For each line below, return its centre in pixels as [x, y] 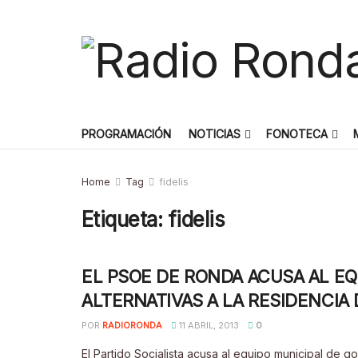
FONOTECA [297, 134]
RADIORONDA [132, 325]
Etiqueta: [125, 219]
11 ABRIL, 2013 [208, 325]
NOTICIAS [215, 134]
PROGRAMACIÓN [126, 134]
